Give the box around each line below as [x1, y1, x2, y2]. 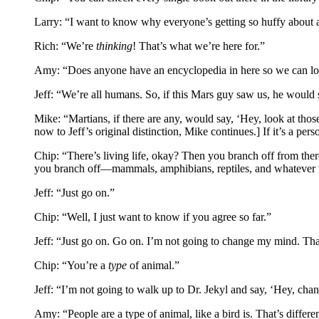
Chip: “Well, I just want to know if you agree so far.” [34, 211, 271, 224]
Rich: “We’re [34, 40, 96, 53]
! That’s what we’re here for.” [132, 40, 265, 53]
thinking [96, 40, 132, 53]
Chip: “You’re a [34, 259, 108, 272]
